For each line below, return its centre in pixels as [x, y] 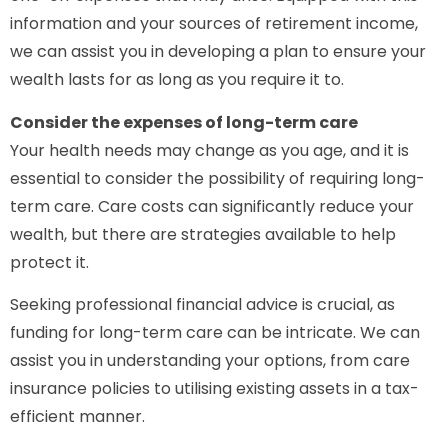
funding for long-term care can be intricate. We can [215, 333]
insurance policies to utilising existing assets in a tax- [214, 389]
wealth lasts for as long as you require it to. [177, 80]
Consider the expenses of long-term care [184, 122]
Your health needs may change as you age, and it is [209, 150]
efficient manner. [77, 417]
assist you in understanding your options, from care [210, 361]
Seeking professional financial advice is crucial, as [202, 305]
